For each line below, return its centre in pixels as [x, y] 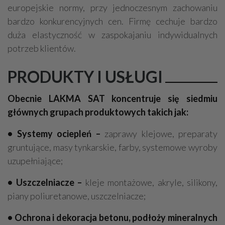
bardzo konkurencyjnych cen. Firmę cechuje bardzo [113, 21]
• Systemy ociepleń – [56, 134]
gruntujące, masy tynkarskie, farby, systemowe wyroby [113, 147]
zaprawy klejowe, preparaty [161, 134]
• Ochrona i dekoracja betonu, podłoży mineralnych [113, 217]
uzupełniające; [35, 161]
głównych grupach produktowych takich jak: [98, 112]
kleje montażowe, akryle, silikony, [151, 182]
